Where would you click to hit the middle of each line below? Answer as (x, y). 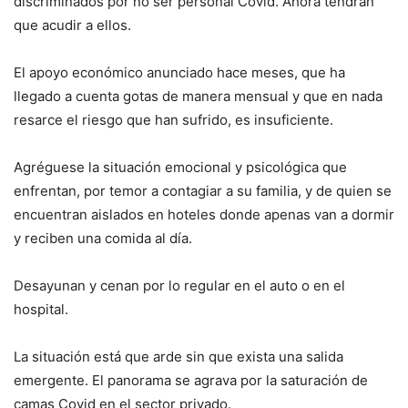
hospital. (41, 309)
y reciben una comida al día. (103, 238)
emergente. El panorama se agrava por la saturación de (191, 380)
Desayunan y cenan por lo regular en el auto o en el (179, 285)
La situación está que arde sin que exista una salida (178, 356)
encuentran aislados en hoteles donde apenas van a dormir (204, 214)
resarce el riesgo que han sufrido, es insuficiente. (173, 119)
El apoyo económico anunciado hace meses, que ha (179, 72)
